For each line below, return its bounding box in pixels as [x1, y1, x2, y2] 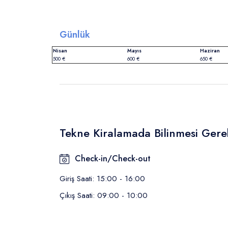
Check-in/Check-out [75, 153, 151, 165]
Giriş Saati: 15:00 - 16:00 [60, 173, 145, 185]
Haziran [200, 47, 220, 55]
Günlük [60, 28, 90, 42]
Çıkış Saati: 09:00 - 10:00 [60, 190, 148, 202]
